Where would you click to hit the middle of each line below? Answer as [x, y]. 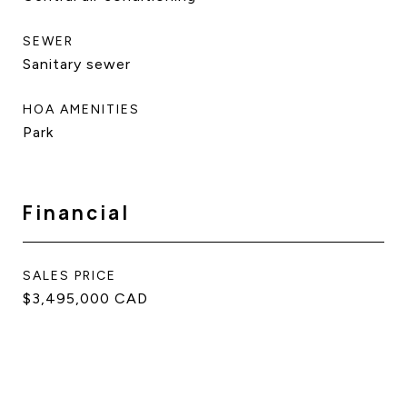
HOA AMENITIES [81, 109]
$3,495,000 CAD [85, 298]
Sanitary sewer [77, 64]
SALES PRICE [69, 276]
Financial [76, 213]
